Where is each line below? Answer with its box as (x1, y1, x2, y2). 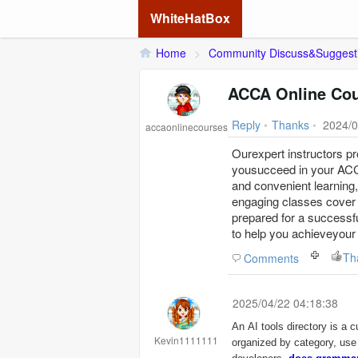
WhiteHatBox (150, 9, 230, 27)
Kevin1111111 (154, 333, 218, 347)
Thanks (272, 117, 309, 133)
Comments (244, 250, 299, 266)
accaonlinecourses (145, 120, 228, 133)
